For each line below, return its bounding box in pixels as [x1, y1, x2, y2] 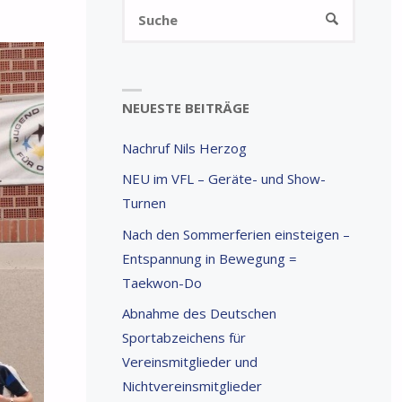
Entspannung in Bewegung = [121, 249, 297, 267]
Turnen [121, 194, 166, 213]
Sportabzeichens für [121, 328, 246, 347]
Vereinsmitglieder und [121, 353, 258, 371]
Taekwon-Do [121, 273, 202, 292]
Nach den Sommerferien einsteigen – [121, 224, 350, 243]
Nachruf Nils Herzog [121, 138, 247, 157]
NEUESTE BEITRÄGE [121, 98, 249, 117]
